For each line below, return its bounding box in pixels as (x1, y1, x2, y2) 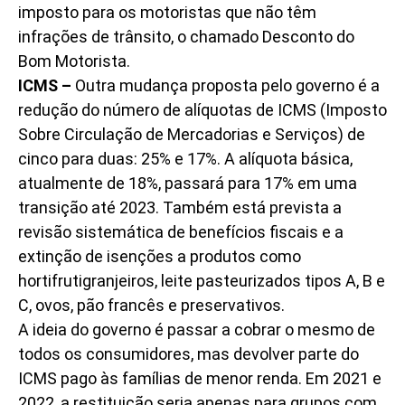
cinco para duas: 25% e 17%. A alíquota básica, (18, 148, 353, 168)
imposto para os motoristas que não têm (18, 2, 316, 22)
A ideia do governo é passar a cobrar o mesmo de (18, 319, 375, 339)
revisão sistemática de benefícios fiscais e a (18, 221, 344, 241)
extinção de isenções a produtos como (18, 246, 301, 266)
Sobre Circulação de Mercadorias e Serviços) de (18, 124, 365, 144)
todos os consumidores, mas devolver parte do (18, 344, 359, 363)
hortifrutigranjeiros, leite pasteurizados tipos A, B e (18, 270, 385, 290)
